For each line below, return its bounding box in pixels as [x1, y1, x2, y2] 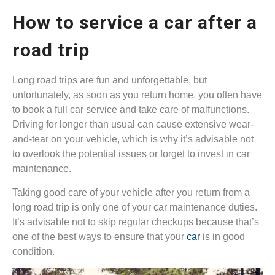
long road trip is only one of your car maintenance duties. [12, 202, 257, 213]
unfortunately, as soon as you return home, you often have [12, 90, 262, 101]
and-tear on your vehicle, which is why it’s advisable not [12, 134, 254, 145]
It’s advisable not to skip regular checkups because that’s [12, 217, 259, 228]
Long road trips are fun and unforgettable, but [12, 75, 207, 86]
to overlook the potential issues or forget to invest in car [12, 149, 250, 160]
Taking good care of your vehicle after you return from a [12, 187, 250, 198]
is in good [200, 231, 245, 242]
